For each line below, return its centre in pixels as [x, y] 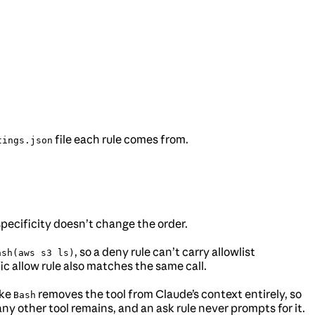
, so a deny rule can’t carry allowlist [165, 252]
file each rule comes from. [121, 140]
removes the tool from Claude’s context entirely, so [169, 294]
